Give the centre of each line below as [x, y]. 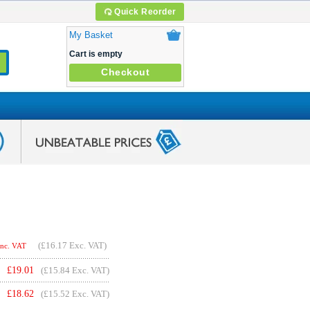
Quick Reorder [145, 12]
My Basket [91, 35]
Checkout [125, 72]
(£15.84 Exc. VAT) [75, 270]
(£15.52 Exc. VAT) [75, 294]
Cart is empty [96, 54]
